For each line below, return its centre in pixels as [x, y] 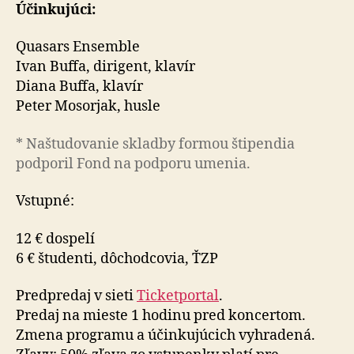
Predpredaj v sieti [76, 296]
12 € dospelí [55, 239]
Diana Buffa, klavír [79, 87]
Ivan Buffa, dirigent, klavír [105, 67]
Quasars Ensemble [78, 47]
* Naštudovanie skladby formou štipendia [155, 144]
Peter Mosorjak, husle [88, 106]
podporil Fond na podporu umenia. [133, 164]
